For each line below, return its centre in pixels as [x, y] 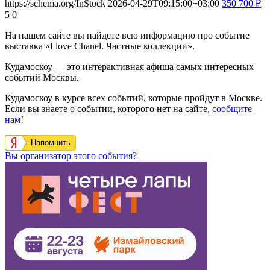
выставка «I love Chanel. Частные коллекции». [100, 46]
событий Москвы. [42, 77]
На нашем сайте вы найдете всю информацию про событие [127, 35]
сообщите [232, 108]
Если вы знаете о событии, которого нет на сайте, [108, 108]
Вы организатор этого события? [71, 155]
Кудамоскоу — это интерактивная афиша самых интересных [129, 66]
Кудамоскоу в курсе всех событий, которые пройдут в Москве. [133, 98]
